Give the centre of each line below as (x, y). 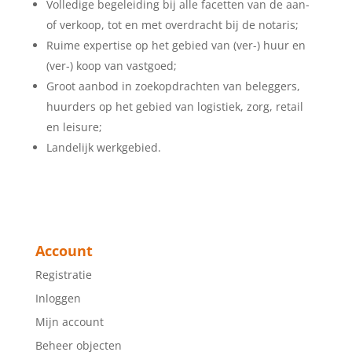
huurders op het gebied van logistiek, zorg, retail (174, 107)
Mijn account (69, 321)
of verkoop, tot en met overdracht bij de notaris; (172, 25)
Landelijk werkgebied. (103, 148)
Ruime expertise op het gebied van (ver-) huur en (176, 46)
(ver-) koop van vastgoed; (111, 66)
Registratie (63, 274)
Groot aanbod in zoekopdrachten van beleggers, (173, 86)
